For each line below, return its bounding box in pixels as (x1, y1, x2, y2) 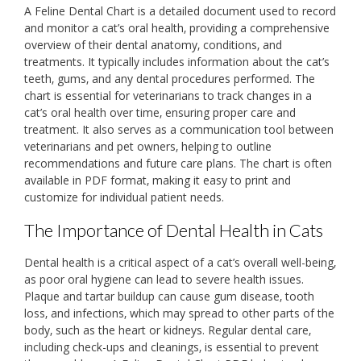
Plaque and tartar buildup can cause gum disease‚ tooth (24, 288, 314, 304)
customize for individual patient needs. (24, 189, 224, 205)
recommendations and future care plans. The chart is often (24, 156, 332, 172)
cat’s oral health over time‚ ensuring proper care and (24, 105, 296, 121)
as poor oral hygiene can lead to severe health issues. (24, 271, 304, 287)
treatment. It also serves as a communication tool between (24, 122, 334, 138)
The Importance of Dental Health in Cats (24, 219, 323, 242)
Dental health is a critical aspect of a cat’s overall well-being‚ (24, 254, 336, 270)
